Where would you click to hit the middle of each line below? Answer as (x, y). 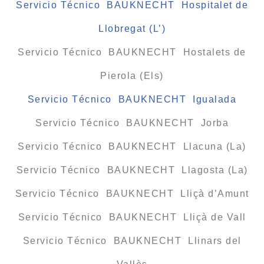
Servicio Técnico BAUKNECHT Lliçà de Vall (132, 217)
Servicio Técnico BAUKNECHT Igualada (132, 99)
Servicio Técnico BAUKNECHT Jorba (132, 123)
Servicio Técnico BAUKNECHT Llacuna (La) (132, 146)
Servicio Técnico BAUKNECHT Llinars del (132, 240)
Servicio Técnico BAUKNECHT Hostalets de (132, 52)
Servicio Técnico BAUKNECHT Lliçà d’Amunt (132, 193)
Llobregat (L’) (132, 28)
